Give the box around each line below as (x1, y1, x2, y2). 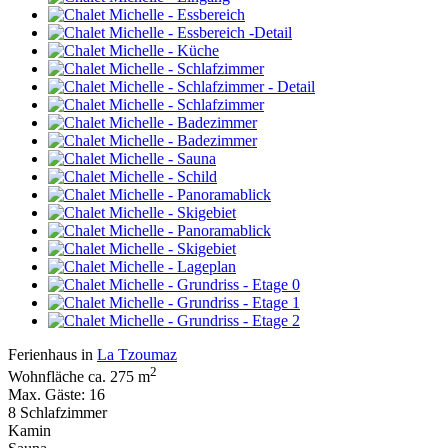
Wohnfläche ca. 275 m (8, 368, 150, 386)
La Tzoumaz (97, 345, 177, 363)
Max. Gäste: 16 (8, 386, 105, 404)
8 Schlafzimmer (8, 404, 107, 422)
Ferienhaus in (8, 345, 97, 363)
